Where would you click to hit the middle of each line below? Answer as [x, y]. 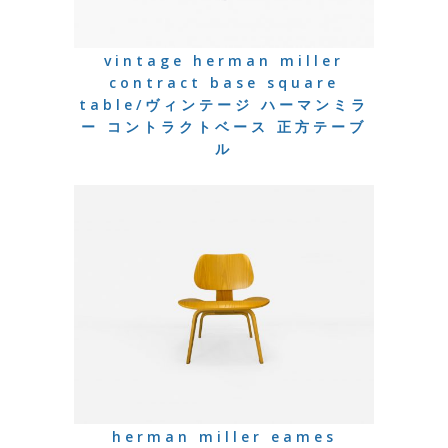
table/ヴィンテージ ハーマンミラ [224, 105]
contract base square [224, 83]
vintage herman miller [224, 61]
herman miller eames [224, 436]
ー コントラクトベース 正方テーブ [224, 127]
